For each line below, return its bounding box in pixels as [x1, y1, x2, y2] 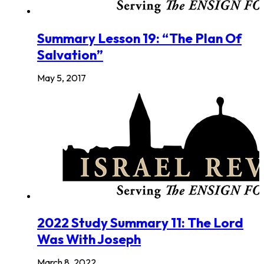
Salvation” [37, 46, 103, 63]
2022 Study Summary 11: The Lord [37, 214, 243, 232]
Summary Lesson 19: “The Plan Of [37, 29, 242, 47]
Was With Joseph [37, 231, 141, 248]
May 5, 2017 [37, 71, 86, 84]
